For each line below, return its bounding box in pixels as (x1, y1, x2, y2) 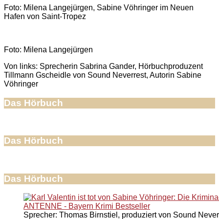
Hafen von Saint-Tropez (4, 12, 86, 21)
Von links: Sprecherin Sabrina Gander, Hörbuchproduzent (4, 62, 203, 70)
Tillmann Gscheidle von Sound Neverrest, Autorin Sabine (4, 70, 201, 79)
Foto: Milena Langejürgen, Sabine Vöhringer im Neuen (4, 3, 194, 12)
